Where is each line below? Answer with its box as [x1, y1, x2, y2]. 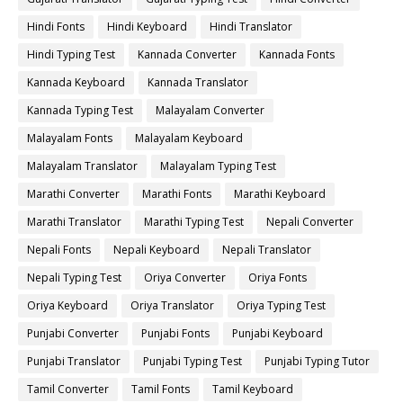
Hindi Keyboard [107, 19, 187, 35]
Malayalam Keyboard [135, 130, 243, 147]
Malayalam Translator [27, 158, 138, 175]
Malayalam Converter [156, 103, 264, 119]
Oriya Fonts [248, 270, 307, 286]
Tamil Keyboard [212, 381, 293, 398]
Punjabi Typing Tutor [264, 354, 370, 370]
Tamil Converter [27, 381, 109, 398]
